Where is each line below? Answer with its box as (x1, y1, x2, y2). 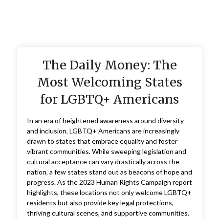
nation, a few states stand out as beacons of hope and (26, 168, 192, 176)
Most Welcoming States (37, 74, 182, 90)
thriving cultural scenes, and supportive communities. (26, 209, 189, 217)
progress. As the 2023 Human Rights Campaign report (26, 178, 192, 186)
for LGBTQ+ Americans (40, 91, 179, 107)
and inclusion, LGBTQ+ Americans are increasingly (26, 127, 179, 135)
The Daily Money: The (42, 57, 177, 73)
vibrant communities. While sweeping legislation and (26, 147, 186, 155)
